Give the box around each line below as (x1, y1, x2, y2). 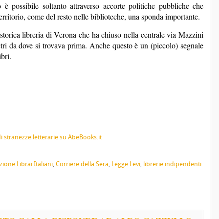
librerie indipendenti (143, 160, 201, 168)
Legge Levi (111, 160, 140, 168)
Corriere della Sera (56, 160, 109, 168)
